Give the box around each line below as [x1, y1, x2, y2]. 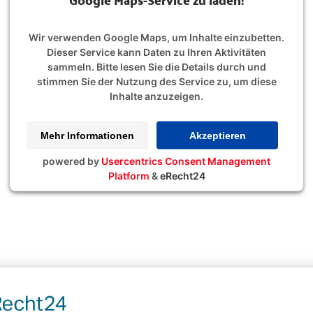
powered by [43, 154, 101, 167]
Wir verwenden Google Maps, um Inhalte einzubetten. [29, 31, 284, 43]
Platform [108, 169, 150, 182]
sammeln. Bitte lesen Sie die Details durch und [47, 60, 266, 73]
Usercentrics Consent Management [101, 154, 270, 167]
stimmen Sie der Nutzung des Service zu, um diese [36, 75, 277, 87]
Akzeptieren [189, 129, 246, 141]
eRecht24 [159, 169, 205, 182]
